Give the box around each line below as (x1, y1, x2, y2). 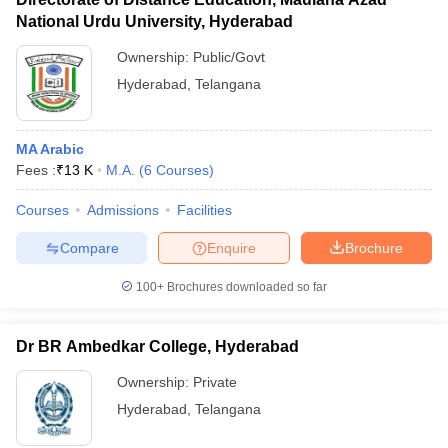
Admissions (87, 202, 159, 218)
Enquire (207, 239, 256, 256)
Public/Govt (193, 49, 265, 65)
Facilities (177, 202, 232, 218)
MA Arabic (16, 141, 84, 157)
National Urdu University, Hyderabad (16, 13, 293, 30)
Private (193, 374, 237, 390)
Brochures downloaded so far (164, 280, 327, 294)
